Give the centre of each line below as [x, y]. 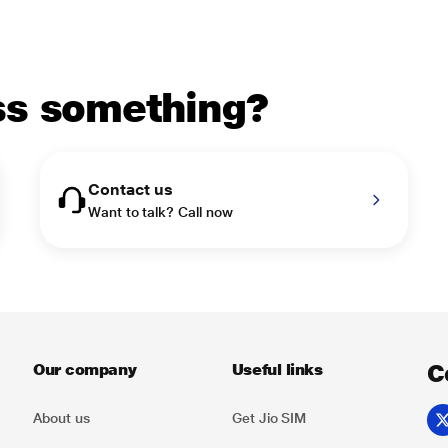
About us [61, 418]
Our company [85, 369]
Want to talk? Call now [160, 212]
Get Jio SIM [269, 418]
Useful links [277, 369]
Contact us [131, 189]
